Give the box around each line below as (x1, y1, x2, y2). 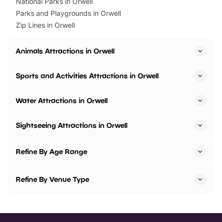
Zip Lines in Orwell (16, 21, 75, 30)
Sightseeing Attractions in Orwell (16, 121, 127, 130)
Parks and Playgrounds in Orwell (16, 9, 121, 18)
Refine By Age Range (16, 147, 87, 156)
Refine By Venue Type (16, 175, 89, 184)
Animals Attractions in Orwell (16, 47, 114, 55)
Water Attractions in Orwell (16, 96, 108, 105)
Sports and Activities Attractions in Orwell (16, 71, 159, 80)
